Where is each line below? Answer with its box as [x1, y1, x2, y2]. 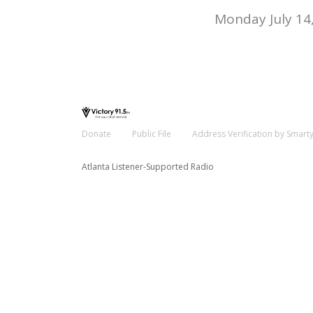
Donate [82, 127, 111, 140]
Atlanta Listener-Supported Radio [82, 160, 214, 173]
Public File [132, 127, 171, 140]
